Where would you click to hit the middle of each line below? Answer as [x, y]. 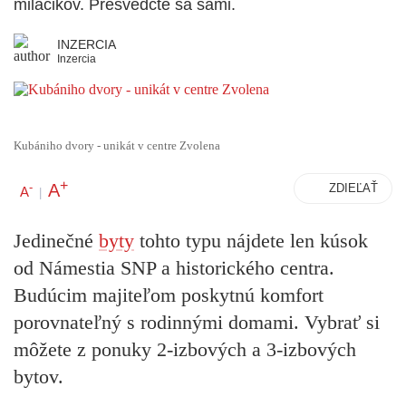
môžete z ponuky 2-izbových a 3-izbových [185, 350]
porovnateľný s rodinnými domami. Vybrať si [197, 323]
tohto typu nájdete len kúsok [251, 241]
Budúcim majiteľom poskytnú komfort [169, 295]
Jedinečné [56, 241]
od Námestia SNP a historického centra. [174, 268]
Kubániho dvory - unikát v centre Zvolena [117, 146]
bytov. [39, 377]
